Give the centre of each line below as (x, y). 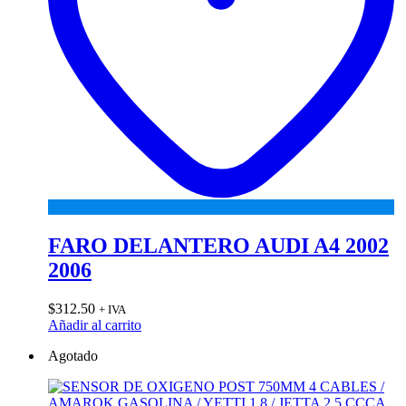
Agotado (73, 355)
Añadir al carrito (95, 324)
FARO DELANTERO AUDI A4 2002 (218, 245)
